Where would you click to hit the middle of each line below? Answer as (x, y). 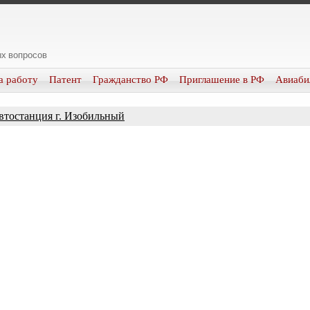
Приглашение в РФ (222, 80)
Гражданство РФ (130, 80)
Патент (65, 80)
